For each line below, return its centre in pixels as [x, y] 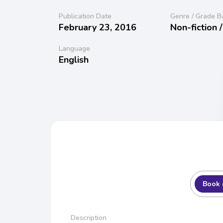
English [74, 59]
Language [74, 48]
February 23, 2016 [98, 27]
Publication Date [85, 16]
